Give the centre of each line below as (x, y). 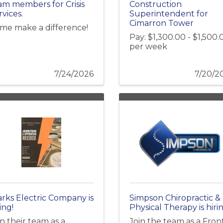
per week (148, 47)
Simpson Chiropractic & (175, 198)
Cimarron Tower (162, 23)
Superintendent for (169, 14)
